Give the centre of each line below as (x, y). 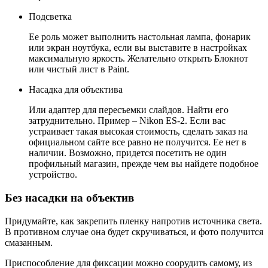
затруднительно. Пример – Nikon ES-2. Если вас (127, 121)
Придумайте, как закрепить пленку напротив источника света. (133, 221)
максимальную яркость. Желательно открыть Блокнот (138, 59)
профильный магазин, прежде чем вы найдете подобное (144, 164)
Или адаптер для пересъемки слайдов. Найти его (129, 110)
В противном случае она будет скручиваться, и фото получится (134, 232)
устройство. (53, 175)
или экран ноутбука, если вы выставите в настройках (138, 48)
